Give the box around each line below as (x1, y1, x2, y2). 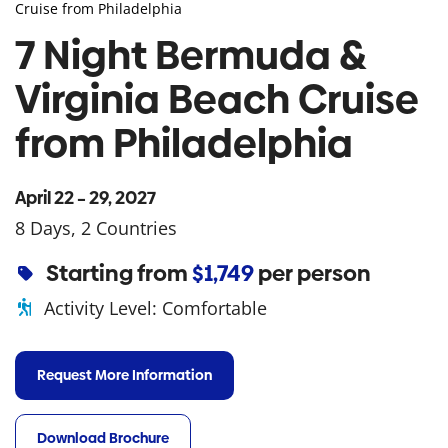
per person (258, 258, 372, 290)
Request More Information (37, 364, 212, 385)
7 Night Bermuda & (15, 27, 366, 84)
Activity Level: (43, 295, 162, 320)
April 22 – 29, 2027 (15, 186, 156, 211)
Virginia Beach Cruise (15, 71, 419, 128)
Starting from (46, 258, 193, 290)
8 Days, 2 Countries (15, 216, 177, 241)
